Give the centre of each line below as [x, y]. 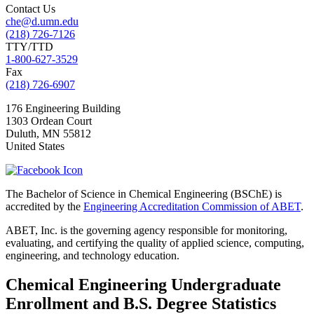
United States [35, 146]
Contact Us [30, 8]
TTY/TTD [29, 46]
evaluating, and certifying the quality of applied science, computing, [155, 243]
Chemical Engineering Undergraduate [143, 285]
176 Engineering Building [63, 108]
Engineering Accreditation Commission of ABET [192, 206]
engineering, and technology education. [93, 255]
